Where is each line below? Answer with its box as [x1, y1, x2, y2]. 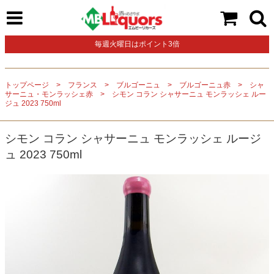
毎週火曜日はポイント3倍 [94, 40, 180, 48]
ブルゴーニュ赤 [179, 81, 231, 89]
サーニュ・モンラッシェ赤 [5, 90, 93, 98]
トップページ [5, 81, 49, 89]
